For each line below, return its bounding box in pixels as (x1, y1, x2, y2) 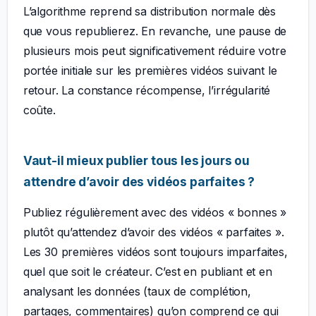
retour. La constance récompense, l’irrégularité (23, 83, 271, 98)
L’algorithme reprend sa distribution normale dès (23, 4, 276, 19)
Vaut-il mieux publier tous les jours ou (23, 153, 250, 169)
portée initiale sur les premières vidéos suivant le (23, 63, 277, 78)
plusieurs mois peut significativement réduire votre (23, 44, 286, 59)
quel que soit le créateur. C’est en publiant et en (23, 265, 272, 279)
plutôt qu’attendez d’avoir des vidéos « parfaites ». (23, 225, 284, 240)
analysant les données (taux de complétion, (23, 284, 251, 299)
